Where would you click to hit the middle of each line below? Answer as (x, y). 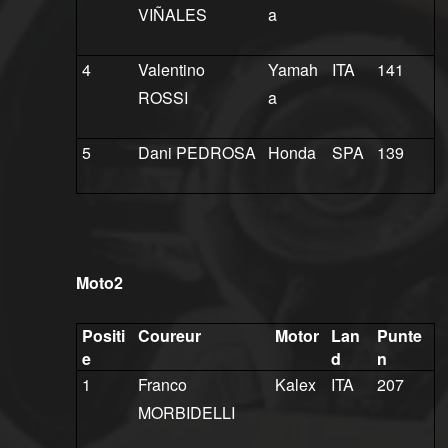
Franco (162, 385)
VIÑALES (172, 15)
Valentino (171, 70)
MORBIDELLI (186, 413)
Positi (103, 336)
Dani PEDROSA (196, 153)
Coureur (169, 336)
